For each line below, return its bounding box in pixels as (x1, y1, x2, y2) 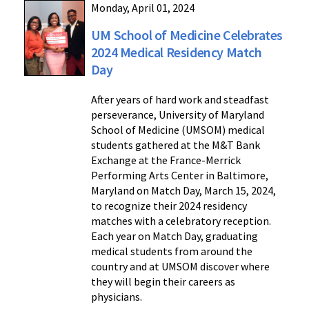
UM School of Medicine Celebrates (90, 26, 283, 44)
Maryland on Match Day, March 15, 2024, (90, 183, 276, 198)
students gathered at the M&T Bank (90, 138, 260, 152)
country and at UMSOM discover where (90, 259, 270, 274)
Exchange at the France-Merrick (90, 153, 241, 168)
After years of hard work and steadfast (90, 92, 269, 107)
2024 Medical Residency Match (90, 43, 262, 61)
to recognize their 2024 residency (90, 199, 247, 213)
